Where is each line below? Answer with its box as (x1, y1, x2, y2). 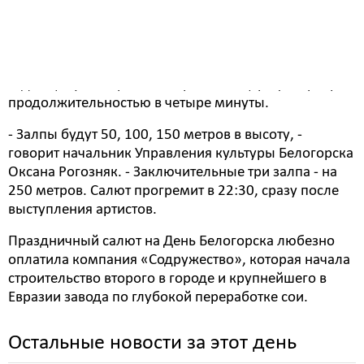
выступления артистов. (8, 202, 157, 218)
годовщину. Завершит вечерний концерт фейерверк (8, 77, 345, 93)
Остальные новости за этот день (8, 333, 297, 353)
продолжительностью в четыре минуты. (8, 96, 269, 111)
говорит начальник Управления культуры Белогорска (8, 146, 353, 162)
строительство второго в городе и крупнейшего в (8, 271, 327, 287)
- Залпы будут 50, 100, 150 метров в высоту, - (8, 128, 302, 143)
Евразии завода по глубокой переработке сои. (8, 290, 308, 305)
